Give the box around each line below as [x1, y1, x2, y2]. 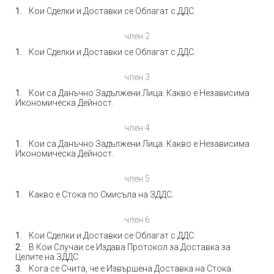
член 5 [124, 174, 150, 183]
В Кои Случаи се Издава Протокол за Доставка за [29, 242, 231, 252]
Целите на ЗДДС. [15, 252, 80, 262]
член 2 [124, 31, 150, 41]
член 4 [124, 123, 150, 133]
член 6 [124, 215, 150, 224]
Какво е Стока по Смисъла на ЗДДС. [29, 190, 174, 199]
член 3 [124, 72, 150, 82]
